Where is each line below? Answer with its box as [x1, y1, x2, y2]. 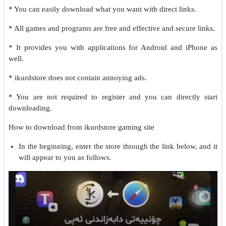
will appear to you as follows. [19, 153, 111, 162]
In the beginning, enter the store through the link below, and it [19, 142, 217, 151]
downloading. [9, 104, 52, 112]
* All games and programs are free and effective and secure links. [9, 24, 215, 33]
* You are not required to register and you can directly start [9, 93, 217, 101]
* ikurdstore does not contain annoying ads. [9, 74, 147, 82]
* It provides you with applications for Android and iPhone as [9, 43, 217, 52]
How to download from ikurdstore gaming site [9, 123, 154, 132]
